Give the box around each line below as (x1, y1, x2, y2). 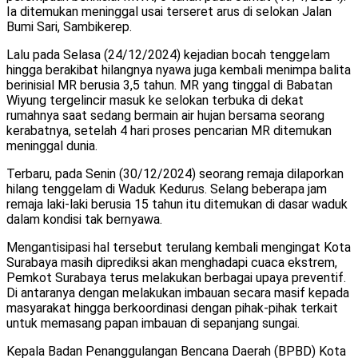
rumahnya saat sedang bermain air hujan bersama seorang (6, 108, 324, 124)
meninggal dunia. (6, 138, 97, 154)
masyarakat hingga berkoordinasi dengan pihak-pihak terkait (6, 300, 338, 316)
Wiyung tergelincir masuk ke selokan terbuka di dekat (6, 93, 304, 109)
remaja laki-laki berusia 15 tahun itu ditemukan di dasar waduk (6, 197, 348, 213)
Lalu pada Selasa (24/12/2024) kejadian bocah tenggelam (6, 47, 330, 63)
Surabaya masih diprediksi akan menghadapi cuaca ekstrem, (6, 255, 337, 271)
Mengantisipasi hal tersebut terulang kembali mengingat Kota (6, 240, 351, 256)
